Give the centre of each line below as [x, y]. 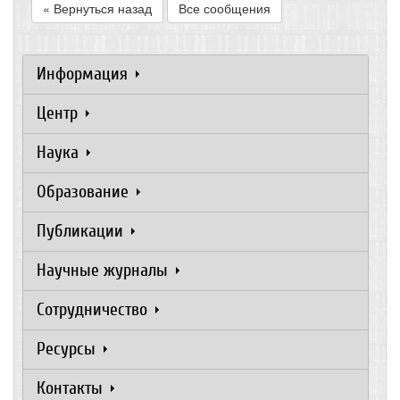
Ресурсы [68, 349]
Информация [84, 74]
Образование [85, 192]
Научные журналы [104, 271]
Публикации [82, 231]
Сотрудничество [94, 310]
